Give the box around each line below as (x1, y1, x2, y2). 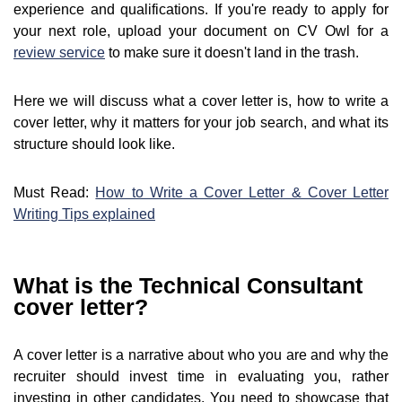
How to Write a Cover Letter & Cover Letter (95, 185, 389, 201)
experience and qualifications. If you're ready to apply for (13, 2, 389, 18)
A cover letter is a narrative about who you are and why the (13, 347, 389, 363)
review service (13, 45, 105, 61)
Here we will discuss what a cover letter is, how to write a (13, 93, 389, 109)
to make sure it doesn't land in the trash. (105, 45, 359, 61)
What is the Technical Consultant (13, 273, 363, 299)
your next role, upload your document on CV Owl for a (13, 23, 389, 39)
